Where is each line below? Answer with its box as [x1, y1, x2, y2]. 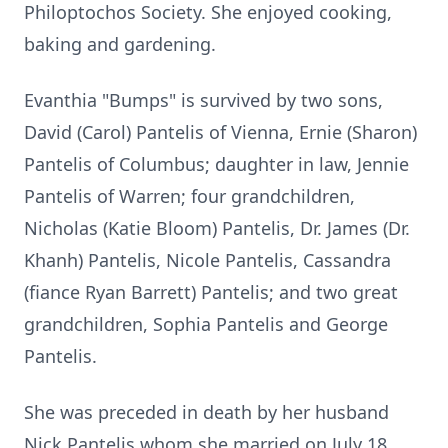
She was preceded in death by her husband [24, 400, 389, 424]
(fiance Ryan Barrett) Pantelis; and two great [24, 280, 398, 304]
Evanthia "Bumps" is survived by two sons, [24, 88, 383, 112]
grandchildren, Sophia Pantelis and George [24, 312, 388, 336]
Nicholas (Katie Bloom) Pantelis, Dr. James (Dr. [24, 216, 410, 240]
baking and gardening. [24, 32, 216, 56]
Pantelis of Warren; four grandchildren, [24, 184, 355, 208]
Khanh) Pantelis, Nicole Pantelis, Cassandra [24, 248, 391, 272]
